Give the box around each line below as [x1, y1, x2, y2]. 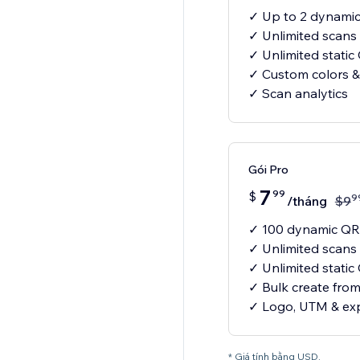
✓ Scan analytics [247, 85, 348, 102]
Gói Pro [247, 162, 288, 178]
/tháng [286, 193, 327, 210]
